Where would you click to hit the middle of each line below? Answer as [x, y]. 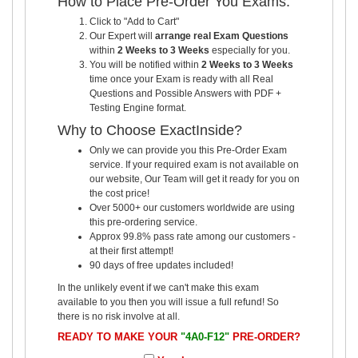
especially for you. [250, 50]
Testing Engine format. [138, 107]
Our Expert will [122, 36]
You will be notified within [145, 64]
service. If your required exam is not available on [194, 164]
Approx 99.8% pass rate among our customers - [193, 236]
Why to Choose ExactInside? [150, 130]
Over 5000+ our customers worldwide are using [192, 207]
